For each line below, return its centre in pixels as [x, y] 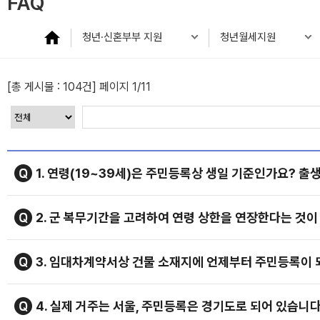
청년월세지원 [248, 37]
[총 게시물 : [35, 87]
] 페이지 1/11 [121, 87]
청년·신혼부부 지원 [122, 37]
